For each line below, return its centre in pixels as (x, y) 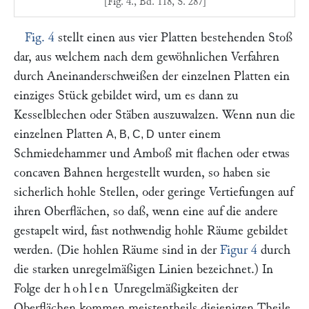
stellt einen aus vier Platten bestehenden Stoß (173, 38)
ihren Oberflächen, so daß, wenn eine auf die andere (146, 211)
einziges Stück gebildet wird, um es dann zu (126, 96)
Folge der (39, 289)
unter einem (188, 134)
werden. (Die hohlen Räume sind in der (117, 250)
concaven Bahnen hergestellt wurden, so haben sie (142, 173)
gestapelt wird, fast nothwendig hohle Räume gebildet (151, 231)
